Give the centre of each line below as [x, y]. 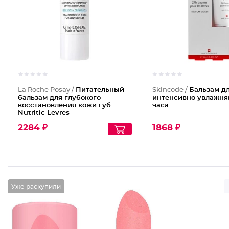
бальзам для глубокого [59, 98]
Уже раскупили [36, 186]
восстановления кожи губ [64, 106]
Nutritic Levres [44, 113]
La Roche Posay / [47, 90]
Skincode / [170, 90]
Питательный [100, 90]
